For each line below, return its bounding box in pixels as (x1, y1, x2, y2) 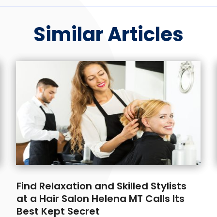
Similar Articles (33, 20, 184, 48)
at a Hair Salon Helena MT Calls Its (16, 191, 185, 205)
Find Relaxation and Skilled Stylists (16, 179, 187, 193)
